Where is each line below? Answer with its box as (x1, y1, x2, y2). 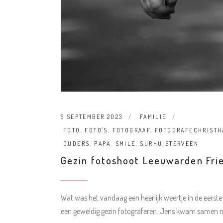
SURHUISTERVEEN (140, 140, 199, 148)
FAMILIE (139, 113, 167, 121)
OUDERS (63, 140, 90, 148)
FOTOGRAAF (112, 126, 151, 134)
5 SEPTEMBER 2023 (61, 113, 123, 121)
